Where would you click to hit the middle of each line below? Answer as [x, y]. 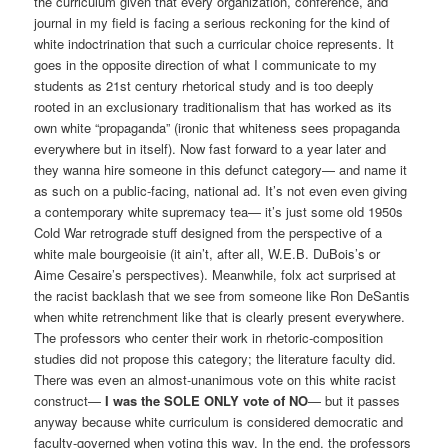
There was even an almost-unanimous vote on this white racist [215, 379]
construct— [70, 400]
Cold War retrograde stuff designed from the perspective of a [208, 232]
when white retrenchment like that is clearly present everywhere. [220, 316]
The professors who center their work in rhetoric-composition [209, 337]
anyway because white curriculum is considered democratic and [219, 421]
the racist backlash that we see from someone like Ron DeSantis [222, 295]
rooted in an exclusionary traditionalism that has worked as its [213, 106]
